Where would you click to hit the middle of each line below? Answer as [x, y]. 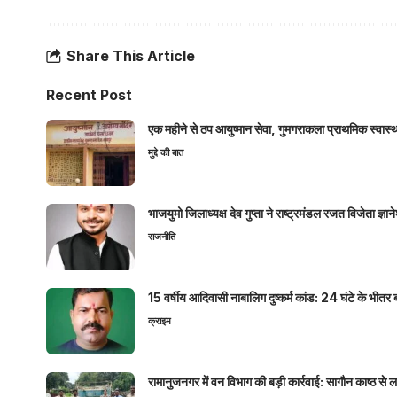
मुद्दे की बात [166, 152]
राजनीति [162, 236]
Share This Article [131, 56]
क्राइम [160, 320]
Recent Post [89, 94]
